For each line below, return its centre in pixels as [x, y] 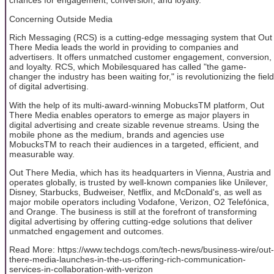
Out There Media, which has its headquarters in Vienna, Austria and [140, 172]
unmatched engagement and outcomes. [87, 231]
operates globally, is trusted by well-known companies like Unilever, [139, 182]
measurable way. [42, 154]
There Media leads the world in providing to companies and [124, 47]
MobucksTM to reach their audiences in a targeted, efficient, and [134, 144]
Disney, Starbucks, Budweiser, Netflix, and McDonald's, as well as [135, 192]
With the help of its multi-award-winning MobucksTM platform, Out [137, 105]
